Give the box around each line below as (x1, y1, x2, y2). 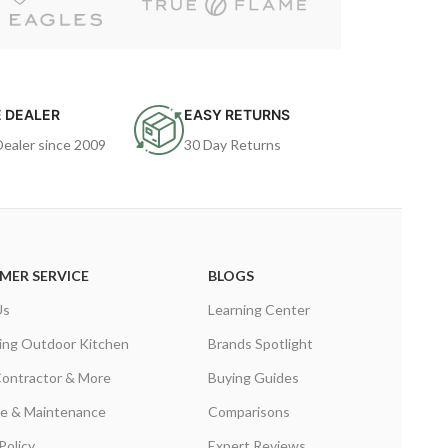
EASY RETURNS (184, 106, 291, 123)
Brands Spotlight (207, 335, 313, 352)
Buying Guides (207, 369, 299, 386)
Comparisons (207, 403, 290, 420)
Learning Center (207, 301, 310, 318)
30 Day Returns (184, 136, 282, 153)
